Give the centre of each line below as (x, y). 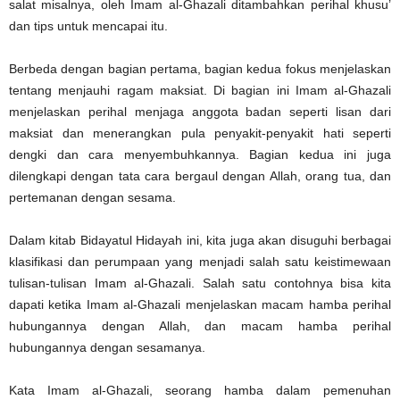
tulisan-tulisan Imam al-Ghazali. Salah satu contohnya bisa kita (200, 283)
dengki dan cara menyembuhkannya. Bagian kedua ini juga (200, 154)
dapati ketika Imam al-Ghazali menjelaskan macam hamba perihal (200, 304)
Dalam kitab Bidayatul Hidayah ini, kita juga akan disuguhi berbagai (200, 240)
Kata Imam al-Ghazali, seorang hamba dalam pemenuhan (200, 390)
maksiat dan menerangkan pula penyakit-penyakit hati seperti (200, 133)
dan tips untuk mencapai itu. (88, 25)
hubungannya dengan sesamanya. (107, 347)
